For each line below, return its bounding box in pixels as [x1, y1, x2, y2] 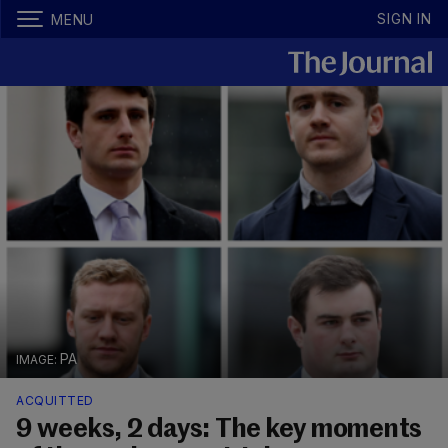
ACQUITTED [16, 393, 94, 409]
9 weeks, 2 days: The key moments [16, 417, 422, 444]
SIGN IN [377, 10, 432, 27]
